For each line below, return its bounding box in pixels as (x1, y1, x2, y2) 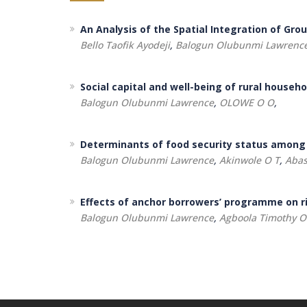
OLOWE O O (219, 96, 274, 109)
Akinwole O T (219, 153, 280, 167)
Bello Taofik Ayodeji (80, 38, 170, 51)
